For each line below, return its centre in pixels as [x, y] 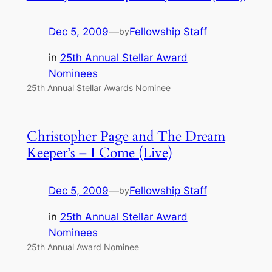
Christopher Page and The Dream [126, 136]
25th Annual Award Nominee [83, 246]
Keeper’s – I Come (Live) [99, 153]
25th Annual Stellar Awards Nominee [98, 87]
